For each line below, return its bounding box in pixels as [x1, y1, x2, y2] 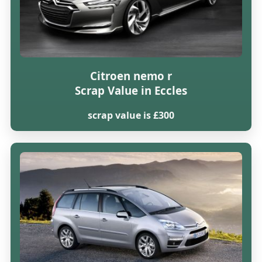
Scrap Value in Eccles [74, 82, 187, 98]
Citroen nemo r [89, 68, 172, 83]
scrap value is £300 [87, 108, 174, 122]
